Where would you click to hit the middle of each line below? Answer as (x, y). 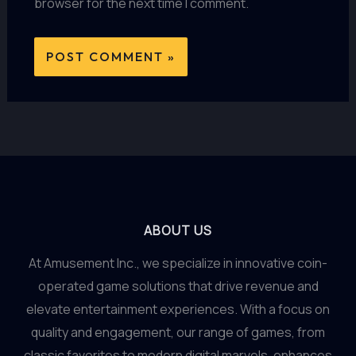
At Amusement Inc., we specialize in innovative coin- (178, 263)
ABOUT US (178, 230)
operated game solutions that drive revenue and (178, 286)
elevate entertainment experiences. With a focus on (178, 309)
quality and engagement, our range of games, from (178, 332)
